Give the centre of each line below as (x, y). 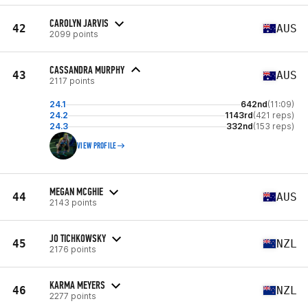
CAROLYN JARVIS (79, 23)
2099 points (74, 34)
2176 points (73, 249)
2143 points (73, 202)
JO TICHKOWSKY (78, 238)
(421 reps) (274, 115)
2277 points (73, 296)
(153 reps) (274, 126)
